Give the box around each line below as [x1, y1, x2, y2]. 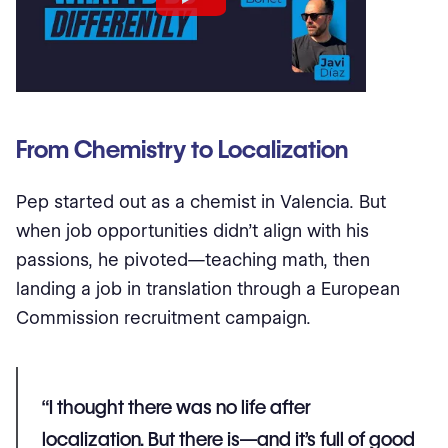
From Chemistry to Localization [16, 134, 348, 164]
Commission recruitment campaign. [16, 306, 311, 328]
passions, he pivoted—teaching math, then [16, 248, 370, 270]
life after [241, 394, 311, 419]
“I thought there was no [42, 394, 241, 419]
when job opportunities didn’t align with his [16, 219, 369, 241]
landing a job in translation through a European [16, 277, 400, 299]
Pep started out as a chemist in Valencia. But [16, 190, 386, 212]
